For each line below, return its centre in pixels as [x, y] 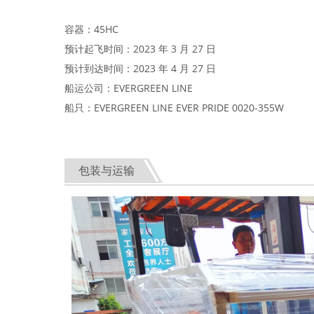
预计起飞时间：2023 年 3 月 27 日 [140, 49]
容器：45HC [91, 29]
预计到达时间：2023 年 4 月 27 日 [140, 68]
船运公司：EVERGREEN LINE [129, 88]
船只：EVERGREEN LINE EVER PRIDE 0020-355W [174, 108]
